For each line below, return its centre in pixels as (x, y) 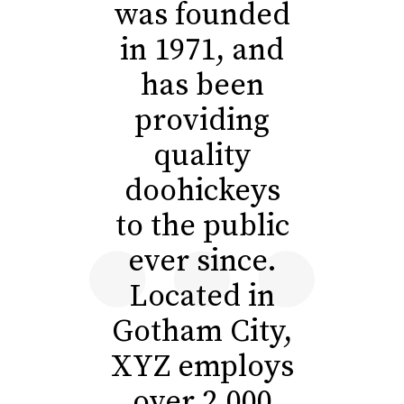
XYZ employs (202, 367)
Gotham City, (202, 332)
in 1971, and (202, 50)
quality (202, 156)
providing (202, 121)
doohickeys (202, 191)
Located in (202, 297)
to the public (202, 226)
